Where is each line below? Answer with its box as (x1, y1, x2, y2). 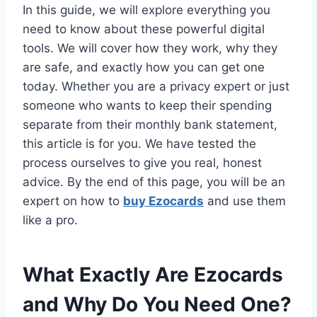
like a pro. (23, 212, 78, 227)
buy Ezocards (123, 193, 204, 208)
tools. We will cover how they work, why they (23, 40, 277, 55)
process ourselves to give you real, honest (23, 155, 262, 170)
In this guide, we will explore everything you (23, 2, 270, 17)
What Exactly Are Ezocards (23, 262, 283, 287)
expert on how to (23, 193, 123, 208)
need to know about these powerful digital (23, 21, 265, 36)
